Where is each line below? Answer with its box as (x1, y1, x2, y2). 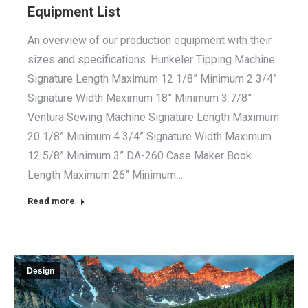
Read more (27, 195, 75, 206)
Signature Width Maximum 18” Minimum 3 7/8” (27, 91, 252, 104)
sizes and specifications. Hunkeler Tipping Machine (27, 52, 275, 66)
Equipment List (27, 3, 120, 20)
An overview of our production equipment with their (27, 33, 272, 47)
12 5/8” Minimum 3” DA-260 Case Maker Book (27, 148, 252, 162)
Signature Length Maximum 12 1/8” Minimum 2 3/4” (27, 71, 277, 85)
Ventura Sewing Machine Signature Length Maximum (27, 110, 279, 124)
